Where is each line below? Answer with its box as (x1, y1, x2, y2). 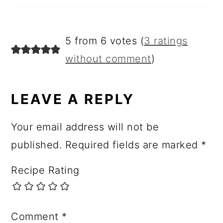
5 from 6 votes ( (65, 34, 144, 47)
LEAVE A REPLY (11, 90, 135, 108)
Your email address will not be (11, 120, 159, 133)
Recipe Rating (11, 164, 80, 176)
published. (11, 138, 62, 151)
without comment (65, 52, 151, 65)
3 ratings (144, 34, 188, 47)
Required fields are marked (65, 138, 202, 151)
